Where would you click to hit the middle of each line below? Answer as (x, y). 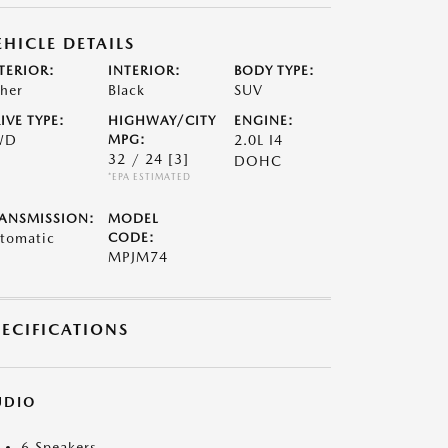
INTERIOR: (144, 70)
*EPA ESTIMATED (149, 176)
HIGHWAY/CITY (161, 120)
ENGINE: (264, 120)
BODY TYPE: (275, 70)
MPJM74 (137, 257)
